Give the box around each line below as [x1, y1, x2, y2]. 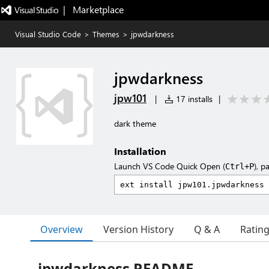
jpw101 [114, 91, 147, 105]
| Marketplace [62, 3, 124, 16]
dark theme [114, 118, 156, 129]
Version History [103, 223, 174, 236]
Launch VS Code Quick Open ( [114, 160, 225, 172]
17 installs [174, 93, 213, 104]
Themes [92, 29, 119, 39]
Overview [40, 222, 83, 236]
